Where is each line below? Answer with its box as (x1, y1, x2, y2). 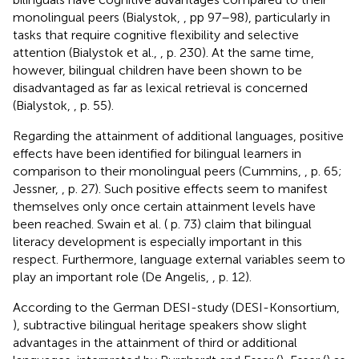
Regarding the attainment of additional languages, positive (13, 127, 344, 143)
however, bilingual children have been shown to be (13, 62, 302, 78)
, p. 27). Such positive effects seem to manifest (62, 180, 328, 196)
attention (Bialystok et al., (13, 44, 160, 60)
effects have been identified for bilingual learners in (13, 145, 301, 161)
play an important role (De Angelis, (13, 268, 212, 284)
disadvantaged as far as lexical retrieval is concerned (13, 79, 308, 95)
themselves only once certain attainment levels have (13, 198, 316, 214)
